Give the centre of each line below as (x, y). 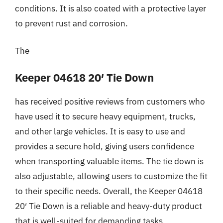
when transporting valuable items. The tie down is (109, 161)
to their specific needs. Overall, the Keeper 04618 (109, 191)
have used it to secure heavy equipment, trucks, (105, 116)
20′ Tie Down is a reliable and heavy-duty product (109, 206)
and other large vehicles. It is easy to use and (100, 131)
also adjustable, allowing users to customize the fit (111, 176)
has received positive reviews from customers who (110, 101)
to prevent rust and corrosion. (71, 23)
